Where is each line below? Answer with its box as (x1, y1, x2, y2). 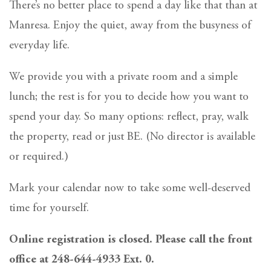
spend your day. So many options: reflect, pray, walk (9, 111, 249, 123)
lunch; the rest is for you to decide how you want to (9, 91, 249, 103)
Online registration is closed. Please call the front (9, 233, 252, 246)
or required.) (9, 151, 68, 163)
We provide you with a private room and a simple (9, 71, 238, 83)
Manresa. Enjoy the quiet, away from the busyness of (9, 19, 251, 31)
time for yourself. (9, 202, 89, 214)
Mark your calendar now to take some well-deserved (9, 182, 250, 194)
